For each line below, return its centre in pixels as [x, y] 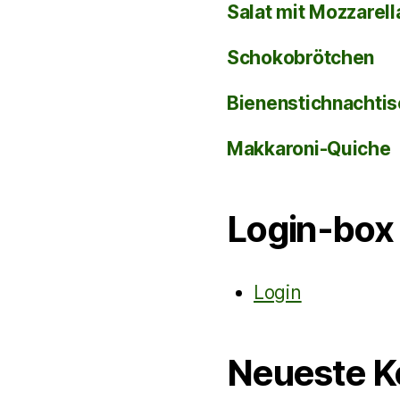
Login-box [310, 229]
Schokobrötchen [301, 58]
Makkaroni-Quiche [309, 149]
